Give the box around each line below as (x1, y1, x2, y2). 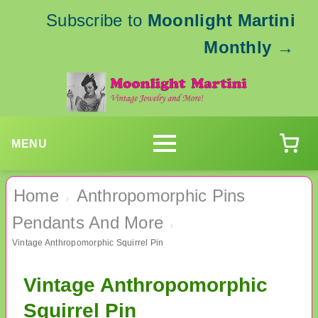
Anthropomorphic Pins (76, 186, 246, 206)
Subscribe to (45, 11, 148, 30)
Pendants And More (12, 213, 164, 233)
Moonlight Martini (147, 11, 295, 30)
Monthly (204, 38, 272, 57)
